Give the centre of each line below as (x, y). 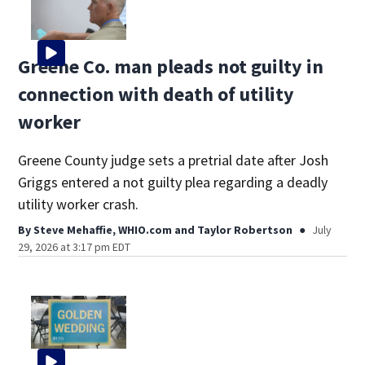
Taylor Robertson (245, 229)
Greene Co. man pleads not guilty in (171, 66)
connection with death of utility (156, 94)
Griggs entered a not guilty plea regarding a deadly (173, 182)
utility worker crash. (79, 204)
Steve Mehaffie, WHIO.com (103, 229)
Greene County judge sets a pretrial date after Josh (174, 160)
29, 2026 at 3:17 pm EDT (75, 246)
